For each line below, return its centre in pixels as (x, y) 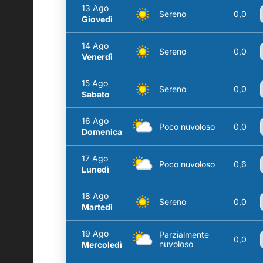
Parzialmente (184, 234)
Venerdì (97, 57)
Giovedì (97, 19)
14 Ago (95, 45)
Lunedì (95, 169)
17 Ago (95, 158)
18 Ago (95, 196)
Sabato (96, 94)
